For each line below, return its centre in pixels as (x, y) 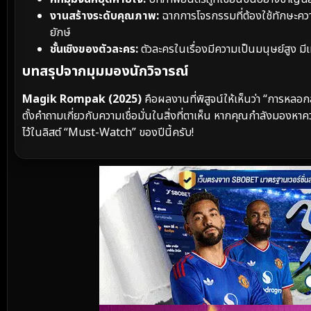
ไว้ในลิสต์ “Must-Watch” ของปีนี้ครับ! (108, 133)
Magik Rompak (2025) (82, 100)
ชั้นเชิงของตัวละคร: (94, 50)
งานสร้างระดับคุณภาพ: (104, 16)
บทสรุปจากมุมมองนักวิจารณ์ (106, 72)
